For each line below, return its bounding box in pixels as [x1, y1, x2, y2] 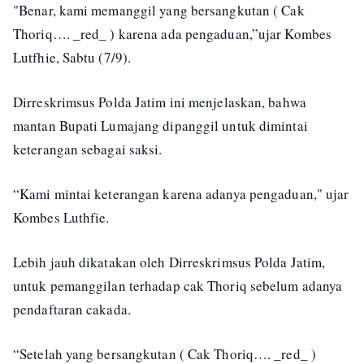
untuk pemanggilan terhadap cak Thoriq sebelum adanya [13, 276, 343, 295]
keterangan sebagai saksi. [13, 140, 162, 158]
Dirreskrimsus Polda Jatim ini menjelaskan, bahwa [13, 93, 306, 111]
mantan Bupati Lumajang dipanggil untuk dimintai [13, 116, 308, 135]
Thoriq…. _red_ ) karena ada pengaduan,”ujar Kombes [13, 24, 332, 43]
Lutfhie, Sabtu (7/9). [13, 48, 132, 67]
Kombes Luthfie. [13, 208, 110, 227]
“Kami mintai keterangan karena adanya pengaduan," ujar [13, 184, 349, 203]
